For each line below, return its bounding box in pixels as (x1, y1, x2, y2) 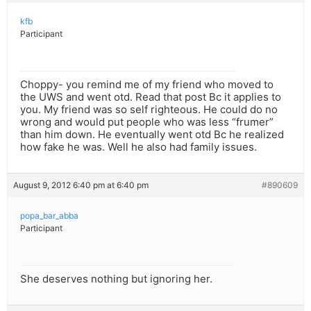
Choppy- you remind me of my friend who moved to (20, 78, 274, 92)
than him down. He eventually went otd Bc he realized (20, 128, 284, 142)
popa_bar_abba (20, 210, 78, 221)
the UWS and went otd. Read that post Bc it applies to (20, 90, 281, 104)
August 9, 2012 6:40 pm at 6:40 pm (13, 180, 149, 191)
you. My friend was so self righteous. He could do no (20, 103, 278, 117)
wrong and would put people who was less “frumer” (20, 115, 274, 129)
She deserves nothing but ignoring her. (20, 272, 212, 286)
